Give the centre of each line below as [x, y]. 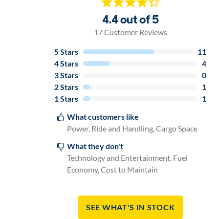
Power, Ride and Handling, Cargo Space [132, 128]
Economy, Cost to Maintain [112, 169]
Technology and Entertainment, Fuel [127, 157]
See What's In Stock [131, 207]
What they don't [95, 146]
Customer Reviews [135, 32]
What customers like [103, 116]
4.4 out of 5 [130, 19]
